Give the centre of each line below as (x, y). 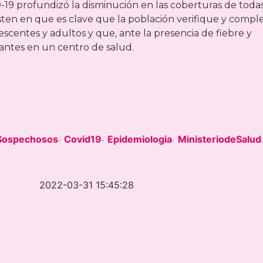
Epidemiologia (140, 139)
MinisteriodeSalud (220, 139)
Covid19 (83, 139)
